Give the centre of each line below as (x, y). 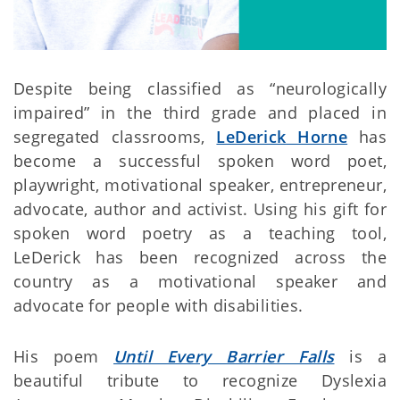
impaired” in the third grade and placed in (200, 113)
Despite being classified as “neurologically (200, 89)
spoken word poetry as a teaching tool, (200, 233)
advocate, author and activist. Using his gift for (200, 209)
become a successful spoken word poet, (200, 161)
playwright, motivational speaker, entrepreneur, (200, 185)
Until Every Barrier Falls (224, 357)
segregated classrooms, (115, 137)
